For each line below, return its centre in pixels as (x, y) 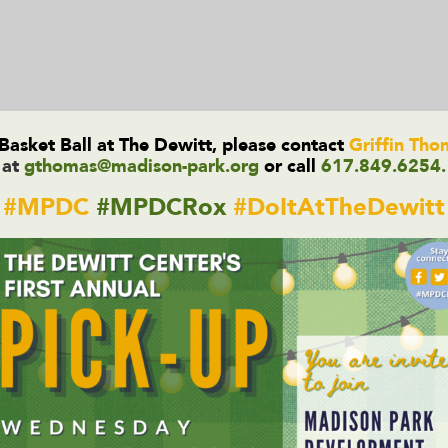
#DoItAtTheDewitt (339, 207)
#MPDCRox (161, 207)
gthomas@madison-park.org (141, 166)
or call (292, 166)
